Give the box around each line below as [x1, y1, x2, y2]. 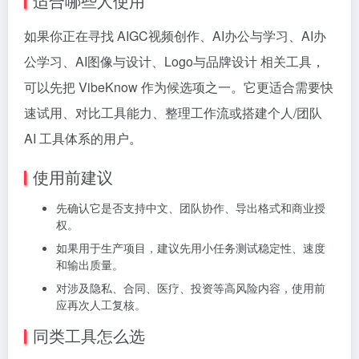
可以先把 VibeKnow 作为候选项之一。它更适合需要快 [24, 77, 333, 96]
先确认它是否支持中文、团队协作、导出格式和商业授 [56, 199, 325, 216]
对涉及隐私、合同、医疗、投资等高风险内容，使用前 [56, 279, 325, 296]
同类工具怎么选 [33, 323, 145, 347]
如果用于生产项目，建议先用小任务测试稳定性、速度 [56, 239, 325, 256]
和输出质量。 [56, 256, 123, 272]
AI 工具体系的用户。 [24, 128, 142, 147]
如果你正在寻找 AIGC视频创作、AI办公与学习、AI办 [24, 26, 326, 45]
